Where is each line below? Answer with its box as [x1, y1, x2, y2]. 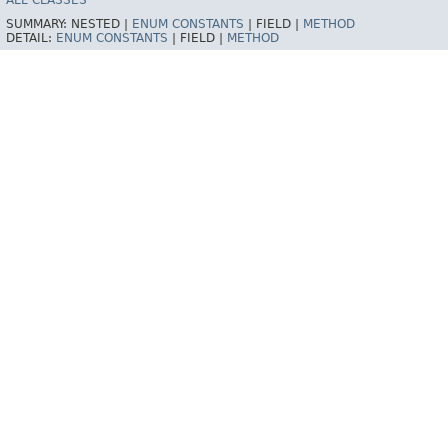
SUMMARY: [6, 17, 71, 32]
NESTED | [71, 17, 132, 32]
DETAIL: [6, 31, 56, 46]
